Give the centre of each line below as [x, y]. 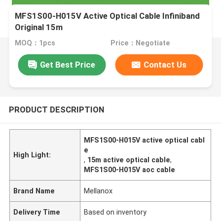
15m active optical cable [129, 160]
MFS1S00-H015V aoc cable [130, 169]
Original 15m [39, 27]
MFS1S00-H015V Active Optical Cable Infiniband [108, 16]
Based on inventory [115, 212]
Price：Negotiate [140, 43]
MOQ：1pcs [35, 43]
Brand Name [34, 191]
